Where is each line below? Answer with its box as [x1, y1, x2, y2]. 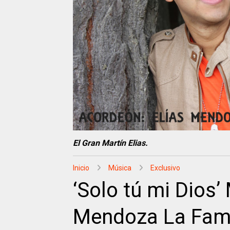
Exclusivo [150, 164, 180, 172]
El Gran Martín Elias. [73, 138, 148, 148]
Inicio [73, 164, 89, 172]
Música [108, 164, 131, 172]
